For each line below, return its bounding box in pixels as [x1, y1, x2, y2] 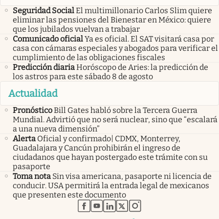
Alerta [13, 134, 36, 144]
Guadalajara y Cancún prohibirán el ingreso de [13, 143, 180, 153]
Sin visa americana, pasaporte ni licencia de [52, 172, 212, 181]
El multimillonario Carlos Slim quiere [76, 5, 212, 15]
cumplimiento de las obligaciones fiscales [13, 52, 165, 62]
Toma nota [13, 172, 51, 181]
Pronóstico [13, 106, 52, 115]
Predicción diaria [13, 62, 75, 72]
